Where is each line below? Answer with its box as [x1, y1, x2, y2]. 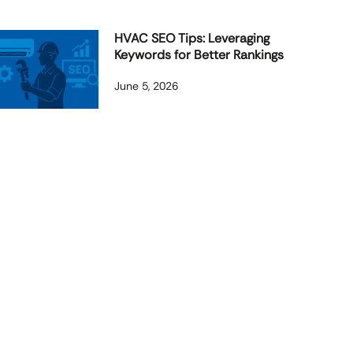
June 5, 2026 [114, 79, 179, 93]
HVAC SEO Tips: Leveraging [114, 30, 270, 46]
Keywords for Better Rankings [114, 46, 284, 63]
